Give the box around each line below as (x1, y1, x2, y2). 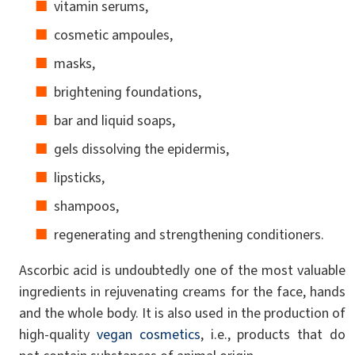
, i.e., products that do (200, 325, 346, 345)
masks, (54, 54, 95, 74)
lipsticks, (54, 168, 105, 188)
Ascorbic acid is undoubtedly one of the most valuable (19, 261, 346, 281)
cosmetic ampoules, (54, 25, 173, 45)
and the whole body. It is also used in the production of (19, 303, 346, 323)
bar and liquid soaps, (54, 111, 175, 131)
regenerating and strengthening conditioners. (54, 225, 324, 245)
